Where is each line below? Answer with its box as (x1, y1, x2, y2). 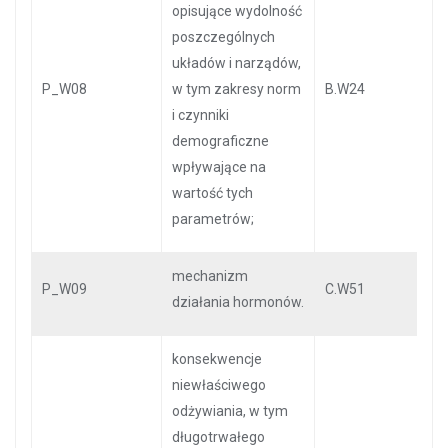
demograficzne (172, 133, 269, 149)
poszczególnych (172, 29, 275, 45)
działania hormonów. (172, 294, 304, 310)
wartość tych (172, 185, 253, 201)
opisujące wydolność (172, 3, 302, 19)
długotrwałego (172, 429, 265, 445)
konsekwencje (172, 351, 262, 367)
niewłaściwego (172, 377, 266, 393)
